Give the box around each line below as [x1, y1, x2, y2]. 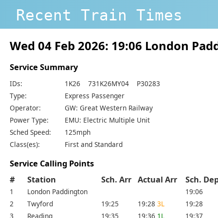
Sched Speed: [10, 127, 51, 137]
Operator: [10, 103, 41, 112]
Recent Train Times [16, 6, 182, 24]
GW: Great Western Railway [65, 103, 153, 112]
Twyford [27, 199, 53, 209]
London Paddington [27, 187, 88, 197]
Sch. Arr [101, 174, 137, 185]
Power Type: [10, 115, 49, 125]
